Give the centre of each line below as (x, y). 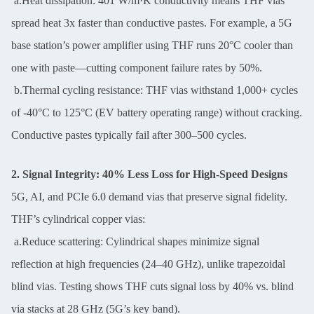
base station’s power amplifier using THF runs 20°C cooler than (152, 45)
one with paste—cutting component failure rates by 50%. (137, 67)
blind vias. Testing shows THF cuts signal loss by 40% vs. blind (152, 286)
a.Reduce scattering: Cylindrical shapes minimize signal (135, 241)
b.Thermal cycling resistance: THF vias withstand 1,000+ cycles (155, 90)
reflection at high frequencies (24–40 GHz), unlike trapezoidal (148, 264)
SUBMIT (157, 70)
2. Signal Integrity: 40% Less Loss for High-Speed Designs (149, 174)
